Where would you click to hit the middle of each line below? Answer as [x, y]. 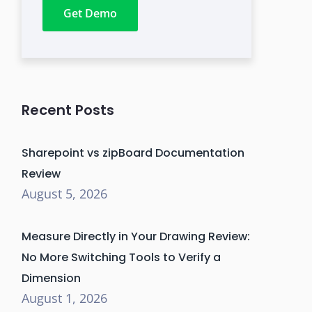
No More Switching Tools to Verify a [121, 257]
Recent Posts [68, 110]
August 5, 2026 [64, 194]
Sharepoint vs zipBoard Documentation [133, 153]
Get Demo [90, 13]
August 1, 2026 [64, 298]
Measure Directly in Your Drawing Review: [136, 236]
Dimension [51, 278]
